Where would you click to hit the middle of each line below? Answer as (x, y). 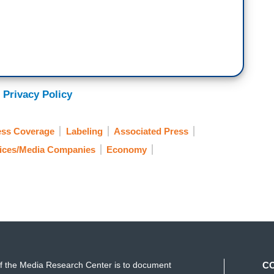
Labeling (84, 131)
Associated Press (151, 131)
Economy (127, 150)
